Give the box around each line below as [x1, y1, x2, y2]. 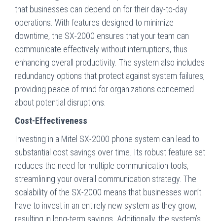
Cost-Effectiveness [15, 115, 87, 126]
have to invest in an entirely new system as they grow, [15, 200, 196, 211]
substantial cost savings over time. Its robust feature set [15, 147, 205, 157]
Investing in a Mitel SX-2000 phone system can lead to [15, 133, 199, 144]
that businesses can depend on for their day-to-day [15, 3, 187, 14]
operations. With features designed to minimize [15, 17, 174, 28]
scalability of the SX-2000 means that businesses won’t [15, 186, 201, 197]
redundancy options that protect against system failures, [15, 70, 205, 81]
